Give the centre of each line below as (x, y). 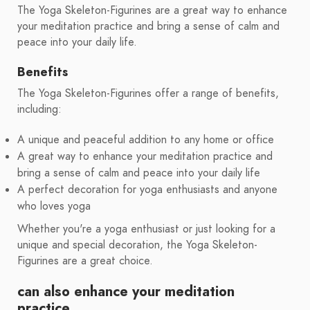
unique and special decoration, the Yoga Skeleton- (137, 245)
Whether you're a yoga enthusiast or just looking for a (146, 229)
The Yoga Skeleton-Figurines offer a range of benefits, (148, 94)
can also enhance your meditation (126, 292)
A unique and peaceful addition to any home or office (146, 140)
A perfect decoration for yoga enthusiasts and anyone (147, 190)
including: (39, 110)
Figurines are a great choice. (85, 261)
